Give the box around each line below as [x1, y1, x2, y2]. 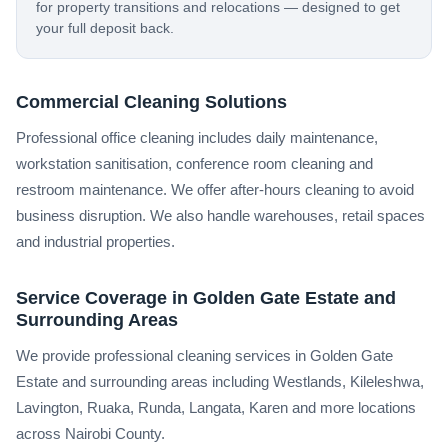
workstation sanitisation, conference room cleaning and [16, 154, 373, 172]
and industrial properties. [16, 232, 175, 250]
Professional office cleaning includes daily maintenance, [16, 128, 378, 146]
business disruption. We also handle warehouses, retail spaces [16, 206, 425, 224]
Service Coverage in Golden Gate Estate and [16, 286, 396, 308]
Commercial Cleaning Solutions [16, 90, 287, 112]
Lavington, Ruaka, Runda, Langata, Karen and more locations [16, 398, 416, 416]
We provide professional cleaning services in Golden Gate [16, 346, 393, 364]
